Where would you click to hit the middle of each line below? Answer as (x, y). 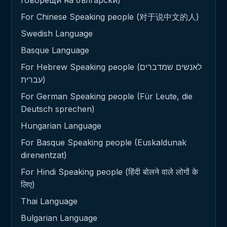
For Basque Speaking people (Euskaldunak (104, 142)
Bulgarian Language (59, 218)
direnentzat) (44, 155)
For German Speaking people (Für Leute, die (107, 96)
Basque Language (55, 50)
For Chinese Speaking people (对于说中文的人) (110, 16)
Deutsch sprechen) (58, 109)
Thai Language (49, 201)
